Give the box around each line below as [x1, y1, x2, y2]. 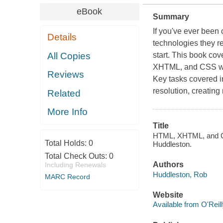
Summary [152, 12, 189, 21]
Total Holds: [44, 138, 89, 147]
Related [47, 88, 81, 99]
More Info [47, 107, 88, 117]
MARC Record [44, 172, 90, 181]
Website [152, 190, 183, 199]
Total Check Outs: [44, 151, 109, 160]
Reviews [47, 69, 85, 80]
